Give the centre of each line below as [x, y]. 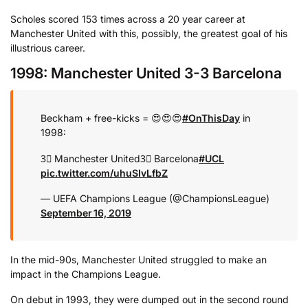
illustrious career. [48, 47]
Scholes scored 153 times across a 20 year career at [128, 19]
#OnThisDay [211, 118]
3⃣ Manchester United [90, 158]
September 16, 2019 [86, 213]
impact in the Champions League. [86, 274]
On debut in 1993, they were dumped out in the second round [150, 300]
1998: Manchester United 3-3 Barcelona [146, 73]
